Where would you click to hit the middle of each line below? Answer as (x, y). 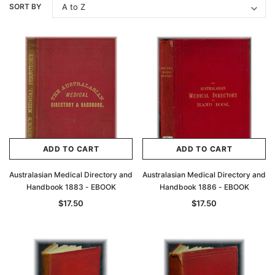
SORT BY (25, 6)
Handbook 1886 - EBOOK (204, 187)
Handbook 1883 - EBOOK (71, 187)
